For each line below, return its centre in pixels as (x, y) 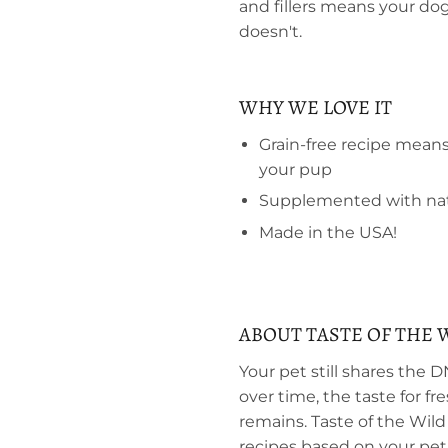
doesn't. (270, 31)
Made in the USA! (328, 232)
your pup (295, 169)
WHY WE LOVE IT (315, 107)
